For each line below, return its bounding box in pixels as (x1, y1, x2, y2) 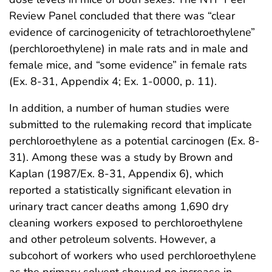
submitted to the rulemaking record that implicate (9, 117, 252, 132)
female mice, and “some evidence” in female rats (9, 57, 247, 72)
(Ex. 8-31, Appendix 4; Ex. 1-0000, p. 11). (9, 73, 217, 89)
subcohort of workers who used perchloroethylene (9, 248, 256, 263)
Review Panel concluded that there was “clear (9, 8, 235, 23)
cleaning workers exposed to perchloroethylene (9, 215, 243, 230)
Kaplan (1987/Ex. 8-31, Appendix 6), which (9, 166, 223, 181)
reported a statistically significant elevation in (9, 182, 231, 197)
